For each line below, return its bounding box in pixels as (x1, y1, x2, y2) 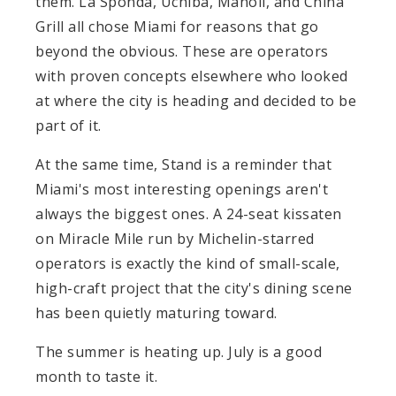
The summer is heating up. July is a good (35, 341, 322, 362)
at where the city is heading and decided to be (35, 90, 356, 110)
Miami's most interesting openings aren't (35, 179, 328, 199)
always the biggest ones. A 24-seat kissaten (35, 203, 342, 224)
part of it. (35, 115, 102, 135)
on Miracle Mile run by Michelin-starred (35, 228, 315, 248)
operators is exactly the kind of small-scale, (35, 253, 340, 273)
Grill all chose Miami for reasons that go (35, 16, 319, 36)
